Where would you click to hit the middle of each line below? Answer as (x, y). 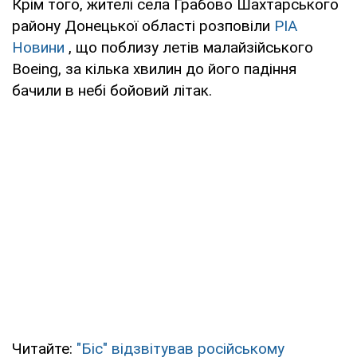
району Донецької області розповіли (143, 25)
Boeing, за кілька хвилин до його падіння (154, 69)
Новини (38, 47)
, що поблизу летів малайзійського (189, 47)
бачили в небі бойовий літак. (112, 90)
